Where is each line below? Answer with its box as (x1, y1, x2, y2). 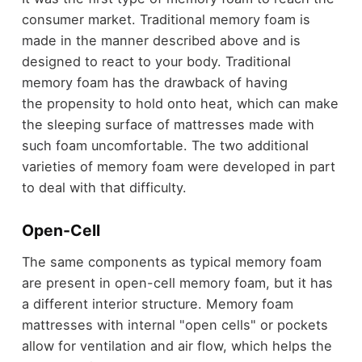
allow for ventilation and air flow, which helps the (21, 338, 332, 355)
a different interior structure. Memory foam (21, 296, 293, 313)
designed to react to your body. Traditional (21, 53, 291, 69)
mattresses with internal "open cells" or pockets (21, 317, 328, 334)
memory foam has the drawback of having (21, 74, 288, 90)
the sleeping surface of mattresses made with (21, 116, 314, 133)
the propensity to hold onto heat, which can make (21, 95, 339, 112)
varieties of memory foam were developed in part (21, 158, 335, 175)
